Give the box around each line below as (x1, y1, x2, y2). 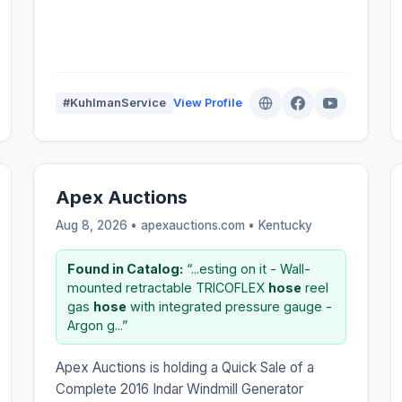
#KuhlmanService (63, 96, 167, 110)
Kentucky (258, 218, 313, 233)
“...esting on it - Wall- (183, 261, 311, 277)
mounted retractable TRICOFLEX (67, 280, 269, 296)
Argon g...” (67, 318, 128, 334)
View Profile (173, 96, 243, 110)
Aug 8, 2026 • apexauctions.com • (56, 218, 259, 233)
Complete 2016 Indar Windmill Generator (56, 380, 304, 398)
